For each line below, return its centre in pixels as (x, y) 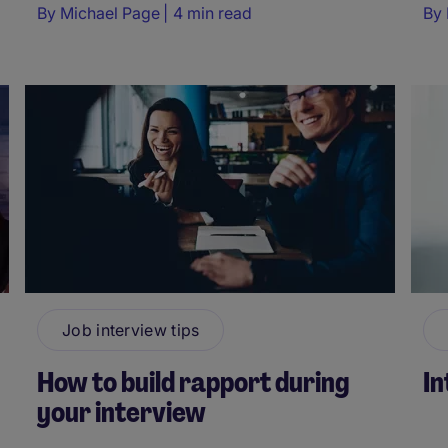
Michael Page (110, 12)
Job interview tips (131, 329)
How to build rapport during (193, 382)
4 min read (212, 12)
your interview (121, 412)
